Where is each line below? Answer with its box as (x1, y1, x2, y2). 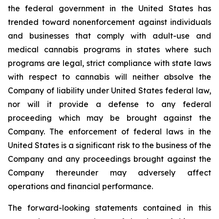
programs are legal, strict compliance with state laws (8, 58, 211, 68)
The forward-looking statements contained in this (8, 203, 211, 213)
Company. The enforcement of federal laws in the (8, 127, 211, 136)
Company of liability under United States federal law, (8, 86, 211, 95)
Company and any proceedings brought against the (8, 154, 211, 164)
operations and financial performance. (8, 181, 153, 191)
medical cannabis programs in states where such (8, 44, 211, 54)
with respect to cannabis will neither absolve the (8, 72, 211, 82)
